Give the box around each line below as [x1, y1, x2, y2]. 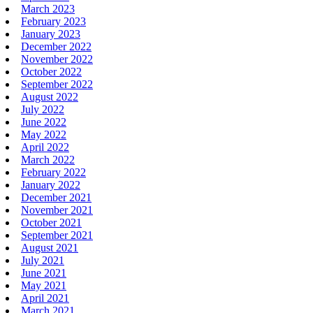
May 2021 [21, 279, 66, 291]
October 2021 [21, 216, 82, 228]
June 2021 [21, 266, 66, 279]
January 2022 [21, 178, 80, 191]
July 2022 [21, 103, 64, 115]
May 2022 [21, 128, 66, 140]
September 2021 [21, 228, 93, 241]
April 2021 [21, 291, 69, 304]
